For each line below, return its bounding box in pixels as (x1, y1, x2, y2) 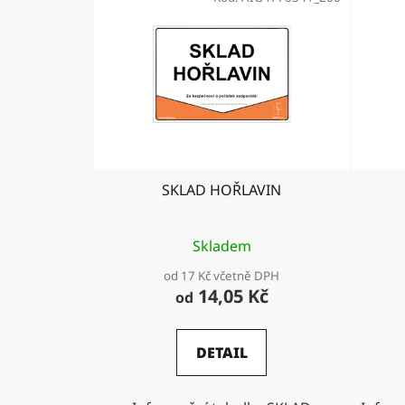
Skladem (192, 236, 251, 257)
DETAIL (195, 343, 248, 363)
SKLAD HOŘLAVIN (162, 180, 282, 201)
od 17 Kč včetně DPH (164, 268, 280, 285)
